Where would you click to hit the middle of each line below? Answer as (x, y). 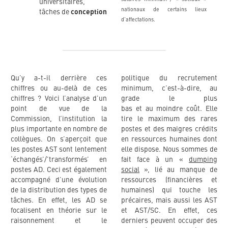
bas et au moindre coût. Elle (169, 109)
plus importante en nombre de (59, 130)
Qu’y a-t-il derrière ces (59, 79)
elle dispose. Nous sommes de (169, 150)
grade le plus (169, 99)
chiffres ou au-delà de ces (59, 89)
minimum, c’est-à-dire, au (169, 89)
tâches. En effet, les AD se (59, 201)
